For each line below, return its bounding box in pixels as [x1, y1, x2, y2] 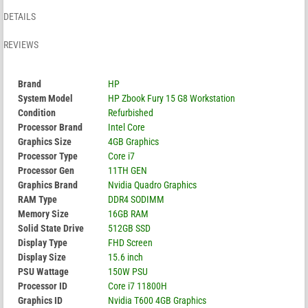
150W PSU [108, 265, 148, 277]
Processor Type [18, 150, 78, 162]
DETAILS [3, 10, 36, 22]
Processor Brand [18, 121, 82, 133]
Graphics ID [18, 294, 63, 306]
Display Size [18, 251, 66, 263]
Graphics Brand [18, 179, 78, 190]
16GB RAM [108, 208, 148, 219]
